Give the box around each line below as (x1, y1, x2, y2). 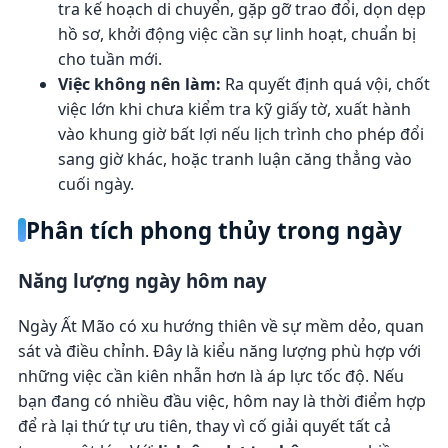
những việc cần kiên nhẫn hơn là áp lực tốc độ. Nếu (17, 364, 404, 387)
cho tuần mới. (57, 47, 162, 70)
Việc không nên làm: (57, 72, 221, 95)
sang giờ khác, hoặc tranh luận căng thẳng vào (57, 147, 412, 170)
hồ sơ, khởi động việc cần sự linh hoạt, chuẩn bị (57, 22, 416, 45)
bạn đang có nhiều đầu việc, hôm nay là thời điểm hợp (17, 389, 426, 412)
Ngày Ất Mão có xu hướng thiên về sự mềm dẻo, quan (17, 314, 424, 337)
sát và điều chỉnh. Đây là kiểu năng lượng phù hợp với (17, 339, 421, 362)
